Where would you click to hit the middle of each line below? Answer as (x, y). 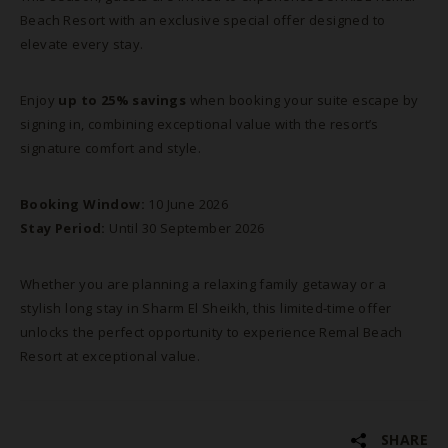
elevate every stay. (82, 44)
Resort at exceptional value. (110, 356)
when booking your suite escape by (304, 100)
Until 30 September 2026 (185, 228)
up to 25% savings (124, 100)
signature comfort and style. (111, 148)
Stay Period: (63, 228)
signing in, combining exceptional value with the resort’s (199, 124)
